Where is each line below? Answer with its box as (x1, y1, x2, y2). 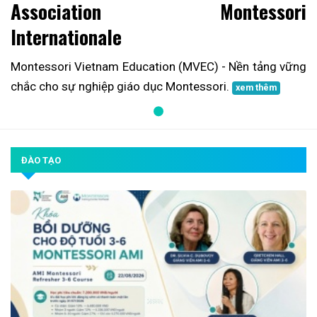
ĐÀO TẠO (21, 155, 61, 166)
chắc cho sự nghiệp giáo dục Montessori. (11, 79, 232, 94)
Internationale (11, 23, 122, 52)
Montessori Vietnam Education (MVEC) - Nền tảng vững (11, 59, 306, 74)
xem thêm (236, 82, 277, 93)
